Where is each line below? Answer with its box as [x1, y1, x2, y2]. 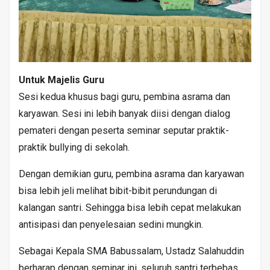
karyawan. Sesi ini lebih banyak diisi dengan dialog [19, 107, 230, 119]
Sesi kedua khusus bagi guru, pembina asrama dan [19, 90, 230, 102]
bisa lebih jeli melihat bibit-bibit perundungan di [19, 184, 217, 196]
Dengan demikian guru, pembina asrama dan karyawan [19, 168, 244, 180]
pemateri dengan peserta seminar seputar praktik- [19, 124, 229, 136]
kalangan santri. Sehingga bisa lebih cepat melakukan [19, 201, 241, 213]
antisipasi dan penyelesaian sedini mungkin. [19, 218, 203, 230]
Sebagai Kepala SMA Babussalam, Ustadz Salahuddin [19, 245, 244, 257]
